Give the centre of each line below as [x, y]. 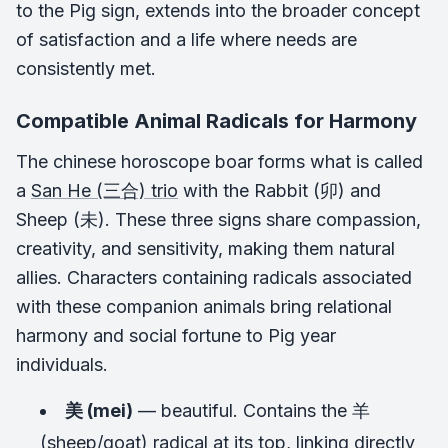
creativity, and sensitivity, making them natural [205, 248]
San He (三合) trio [104, 190]
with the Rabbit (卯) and [279, 190]
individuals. [62, 364]
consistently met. [86, 68]
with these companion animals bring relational [204, 306]
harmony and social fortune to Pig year [176, 335]
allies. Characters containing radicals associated [214, 277]
